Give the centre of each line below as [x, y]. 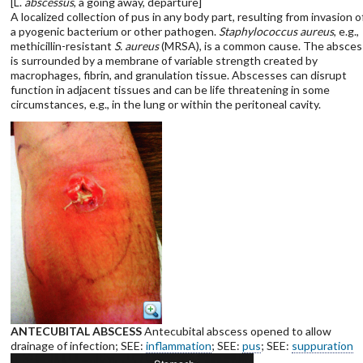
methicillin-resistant [62, 46]
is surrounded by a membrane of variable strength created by [164, 60]
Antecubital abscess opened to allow [236, 331]
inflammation [178, 346]
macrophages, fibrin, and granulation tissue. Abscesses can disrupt [178, 75]
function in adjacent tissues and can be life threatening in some [170, 90]
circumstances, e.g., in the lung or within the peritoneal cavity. [165, 104]
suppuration [322, 346]
